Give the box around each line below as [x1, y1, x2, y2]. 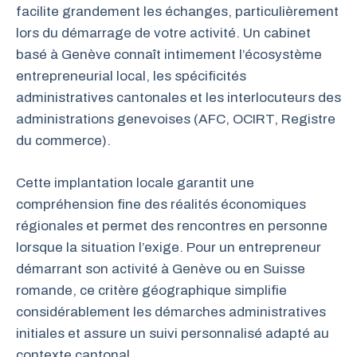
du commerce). [16, 133, 111, 149]
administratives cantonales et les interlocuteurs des [16, 90, 341, 106]
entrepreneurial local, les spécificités [16, 69, 246, 84]
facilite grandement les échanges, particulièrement [16, 4, 339, 20]
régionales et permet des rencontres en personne [16, 218, 328, 233]
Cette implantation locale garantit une [16, 175, 254, 190]
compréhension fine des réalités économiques [16, 196, 306, 212]
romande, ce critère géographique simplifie [16, 282, 287, 298]
